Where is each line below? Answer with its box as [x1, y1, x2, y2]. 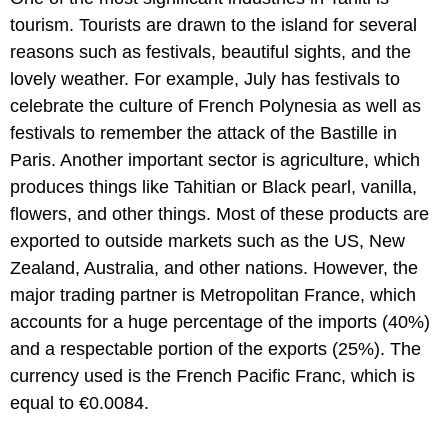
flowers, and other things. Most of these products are [10, 204, 429, 225]
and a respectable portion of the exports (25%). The [10, 339, 421, 360]
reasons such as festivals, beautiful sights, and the [10, 42, 411, 63]
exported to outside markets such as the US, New [10, 231, 405, 252]
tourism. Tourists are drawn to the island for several [10, 15, 417, 36]
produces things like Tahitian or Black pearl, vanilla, [10, 177, 417, 198]
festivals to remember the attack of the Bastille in [10, 123, 397, 144]
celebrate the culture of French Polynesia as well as [10, 96, 421, 117]
